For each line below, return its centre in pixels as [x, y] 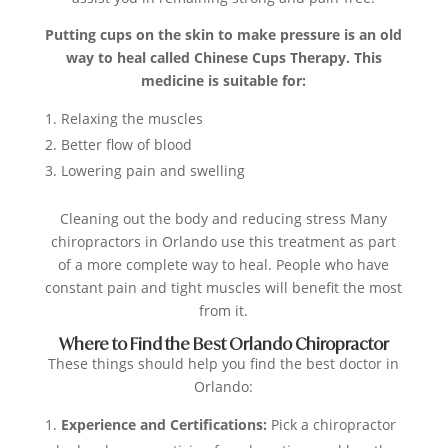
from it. [224, 311]
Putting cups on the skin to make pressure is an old [224, 35]
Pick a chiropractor [333, 425]
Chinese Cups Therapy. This [287, 58]
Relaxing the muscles [131, 119]
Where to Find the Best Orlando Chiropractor [223, 344]
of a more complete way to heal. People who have [224, 265]
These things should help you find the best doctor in [224, 364]
